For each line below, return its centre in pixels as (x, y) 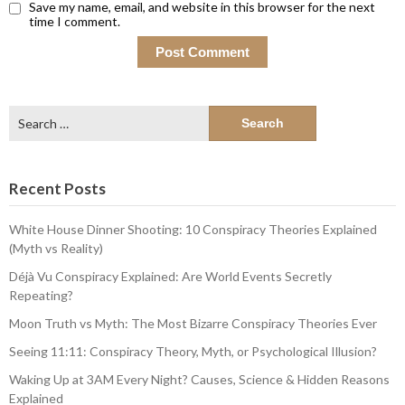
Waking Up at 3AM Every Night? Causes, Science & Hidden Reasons (199, 380)
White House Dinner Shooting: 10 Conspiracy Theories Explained (193, 230)
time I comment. (75, 21)
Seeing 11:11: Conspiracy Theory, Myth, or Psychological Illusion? (193, 352)
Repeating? (41, 296)
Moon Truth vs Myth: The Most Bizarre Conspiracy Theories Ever (193, 324)
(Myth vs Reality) (56, 249)
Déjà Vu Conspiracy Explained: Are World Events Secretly (170, 277)
